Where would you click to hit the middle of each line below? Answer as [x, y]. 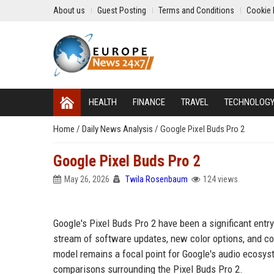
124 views [220, 179]
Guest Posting [122, 10]
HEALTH [103, 102]
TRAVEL [195, 102]
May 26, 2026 [87, 179]
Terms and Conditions [196, 10]
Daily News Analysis [118, 129]
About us [69, 10]
